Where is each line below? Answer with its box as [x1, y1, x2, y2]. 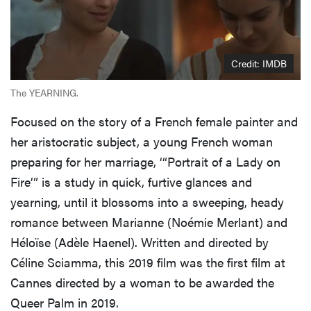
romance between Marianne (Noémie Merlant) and [10, 212, 287, 230]
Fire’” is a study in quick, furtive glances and [10, 172, 252, 190]
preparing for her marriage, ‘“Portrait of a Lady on [10, 152, 280, 170]
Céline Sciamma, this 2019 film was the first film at [10, 253, 285, 271]
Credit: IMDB [231, 56, 287, 70]
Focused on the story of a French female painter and [10, 112, 298, 130]
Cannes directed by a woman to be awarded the [10, 273, 274, 291]
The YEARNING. [10, 85, 78, 99]
